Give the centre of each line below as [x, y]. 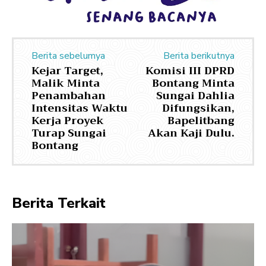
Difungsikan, [198, 108]
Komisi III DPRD [190, 70]
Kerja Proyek [68, 120]
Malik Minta [66, 83]
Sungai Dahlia [195, 95]
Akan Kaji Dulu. [191, 133]
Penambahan [69, 95]
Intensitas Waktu [80, 108]
